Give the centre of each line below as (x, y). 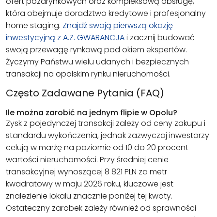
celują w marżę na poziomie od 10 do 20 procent (97, 147)
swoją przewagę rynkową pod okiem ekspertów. (96, 50)
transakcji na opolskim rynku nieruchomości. (88, 74)
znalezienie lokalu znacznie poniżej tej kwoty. (89, 196)
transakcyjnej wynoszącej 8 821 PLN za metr (86, 171)
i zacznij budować (160, 38)
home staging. (34, 26)
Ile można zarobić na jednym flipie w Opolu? (92, 112)
